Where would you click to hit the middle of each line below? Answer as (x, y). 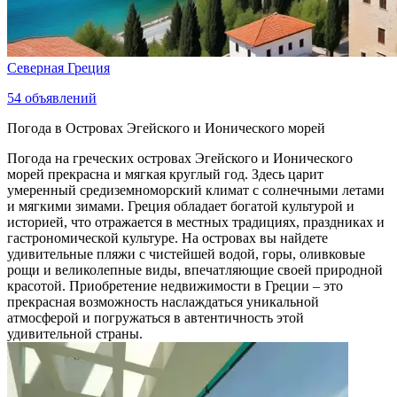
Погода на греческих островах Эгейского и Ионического (180, 159)
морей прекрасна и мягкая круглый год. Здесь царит (165, 175)
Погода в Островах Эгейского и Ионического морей (166, 128)
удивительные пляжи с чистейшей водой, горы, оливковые (186, 254)
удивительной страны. (75, 334)
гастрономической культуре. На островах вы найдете (167, 238)
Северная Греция (58, 68)
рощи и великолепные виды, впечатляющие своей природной (195, 270)
